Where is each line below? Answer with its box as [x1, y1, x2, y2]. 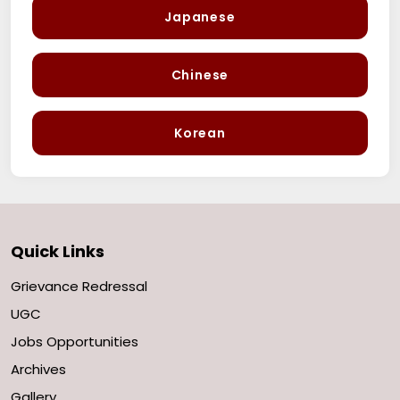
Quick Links [11, 239, 104, 262]
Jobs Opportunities [11, 331, 138, 351]
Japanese [164, 7, 236, 26]
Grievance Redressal [11, 276, 147, 296]
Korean [174, 123, 226, 142]
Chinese [171, 65, 229, 84]
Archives [11, 359, 66, 379]
